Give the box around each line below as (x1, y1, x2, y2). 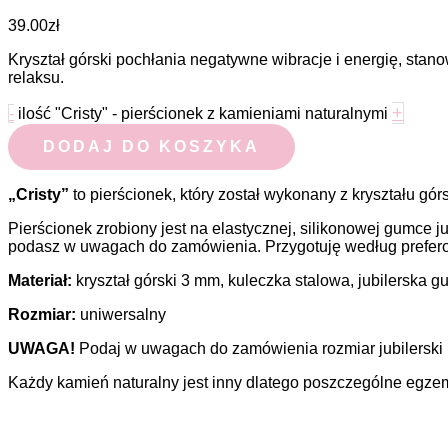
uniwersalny (80, 306, 166, 324)
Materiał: (8, 272, 72, 290)
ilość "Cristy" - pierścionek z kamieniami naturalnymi (18, 105, 388, 123)
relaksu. (8, 69, 64, 87)
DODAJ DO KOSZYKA (43, 138, 260, 156)
